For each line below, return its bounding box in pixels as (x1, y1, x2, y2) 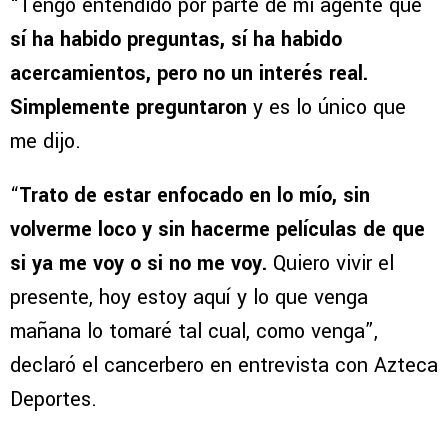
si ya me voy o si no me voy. (10, 249, 267, 279)
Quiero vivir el (267, 249, 394, 279)
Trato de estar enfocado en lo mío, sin (19, 181, 370, 211)
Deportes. (10, 385, 97, 415)
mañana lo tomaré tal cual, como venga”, (10, 317, 378, 347)
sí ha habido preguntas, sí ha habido (10, 25, 342, 55)
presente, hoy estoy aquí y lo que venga (10, 283, 368, 313)
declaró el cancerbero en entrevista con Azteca (10, 351, 438, 381)
